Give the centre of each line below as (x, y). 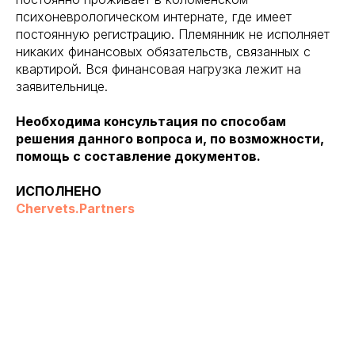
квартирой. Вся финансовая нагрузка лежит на (158, 69)
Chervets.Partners (75, 208)
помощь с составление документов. (138, 156)
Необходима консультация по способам (151, 121)
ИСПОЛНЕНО (59, 191)
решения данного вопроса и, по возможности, (170, 139)
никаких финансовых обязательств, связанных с (163, 52)
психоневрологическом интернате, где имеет (154, 17)
